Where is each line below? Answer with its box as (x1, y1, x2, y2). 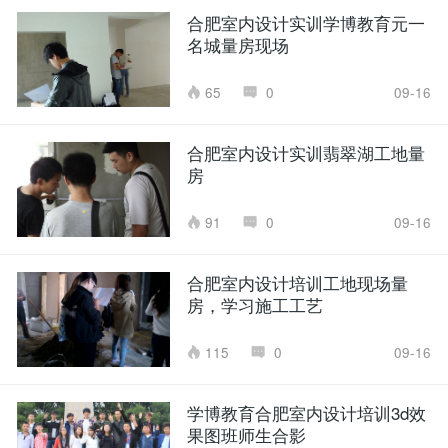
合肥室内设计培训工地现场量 (186, 270, 408, 295)
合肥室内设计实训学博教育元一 (186, 10, 425, 35)
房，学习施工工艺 (186, 292, 323, 317)
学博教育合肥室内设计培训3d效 (186, 400, 426, 425)
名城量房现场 (186, 32, 289, 57)
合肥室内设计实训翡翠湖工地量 (186, 140, 425, 165)
